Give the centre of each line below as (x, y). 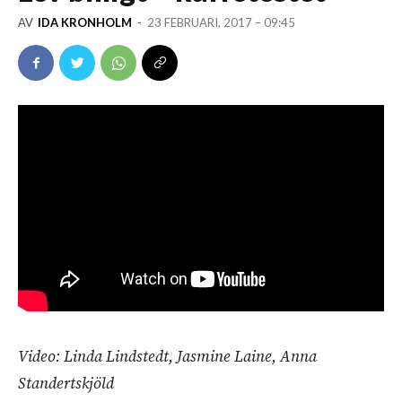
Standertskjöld (66, 383)
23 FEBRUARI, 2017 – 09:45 (221, 23)
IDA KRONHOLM (85, 23)
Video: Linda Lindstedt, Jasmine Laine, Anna (167, 356)
